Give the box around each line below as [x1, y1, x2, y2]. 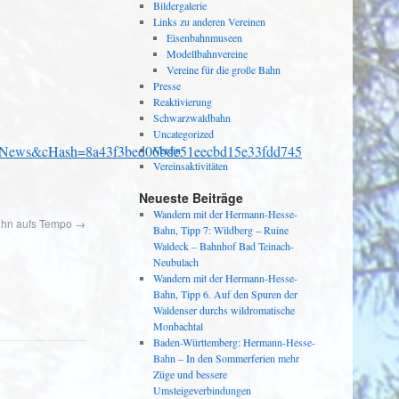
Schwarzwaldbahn [152, 110, 231, 125]
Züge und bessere [152, 367, 227, 381]
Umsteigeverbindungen [152, 383, 251, 397]
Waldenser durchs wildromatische [152, 303, 295, 317]
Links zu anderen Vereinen [152, 14, 265, 28]
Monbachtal [152, 319, 203, 333]
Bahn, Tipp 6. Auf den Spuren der [152, 287, 297, 301]
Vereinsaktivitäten [152, 159, 228, 173]
